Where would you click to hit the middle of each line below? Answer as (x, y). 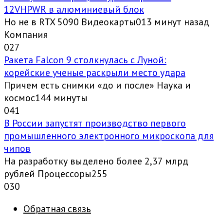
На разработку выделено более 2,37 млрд (96, 161)
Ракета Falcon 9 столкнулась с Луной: (85, 60)
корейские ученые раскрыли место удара (95, 73)
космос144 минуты (46, 98)
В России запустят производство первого (95, 123)
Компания (26, 35)
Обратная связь (57, 209)
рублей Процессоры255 (56, 174)
